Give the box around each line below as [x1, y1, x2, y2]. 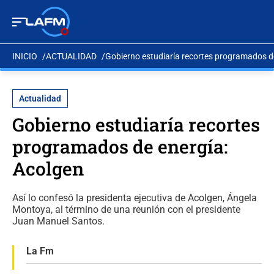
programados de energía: [12, 135, 228, 158]
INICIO [12, 51, 37, 61]
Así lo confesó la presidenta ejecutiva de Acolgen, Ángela [12, 192, 257, 204]
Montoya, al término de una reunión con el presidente [12, 204, 240, 215]
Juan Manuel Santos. [12, 215, 105, 227]
